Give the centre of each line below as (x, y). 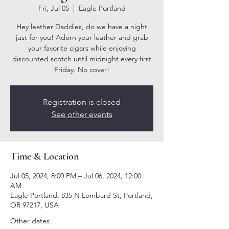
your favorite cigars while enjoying (82, 48)
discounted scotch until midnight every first (82, 59)
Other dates (30, 221)
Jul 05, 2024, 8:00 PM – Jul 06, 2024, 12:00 (76, 176)
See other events (82, 114)
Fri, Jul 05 (53, 8)
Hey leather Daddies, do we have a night (82, 27)
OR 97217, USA (35, 205)
